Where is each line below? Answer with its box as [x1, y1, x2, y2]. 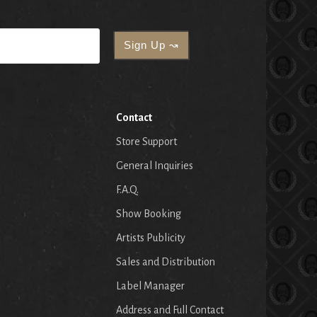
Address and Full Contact [116, 304, 224, 316]
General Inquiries [116, 159, 193, 171]
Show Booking [116, 207, 181, 219]
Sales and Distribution [116, 255, 215, 267]
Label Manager [116, 279, 185, 292]
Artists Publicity [116, 231, 185, 243]
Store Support [116, 135, 177, 147]
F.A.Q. [116, 183, 139, 195]
